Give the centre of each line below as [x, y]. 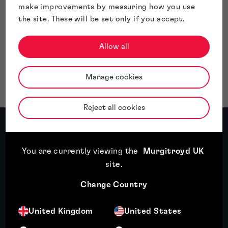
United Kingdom [61, 211]
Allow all [114, 47]
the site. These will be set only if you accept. [102, 19]
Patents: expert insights [71, 146]
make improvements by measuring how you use [107, 7]
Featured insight [44, 180]
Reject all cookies [114, 108]
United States [153, 211]
